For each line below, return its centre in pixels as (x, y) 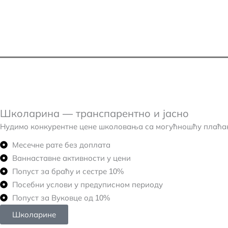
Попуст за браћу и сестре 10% (68, 171)
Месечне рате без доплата (61, 145)
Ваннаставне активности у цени (71, 158)
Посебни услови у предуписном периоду (87, 184)
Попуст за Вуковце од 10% (61, 197)
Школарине (34, 214)
